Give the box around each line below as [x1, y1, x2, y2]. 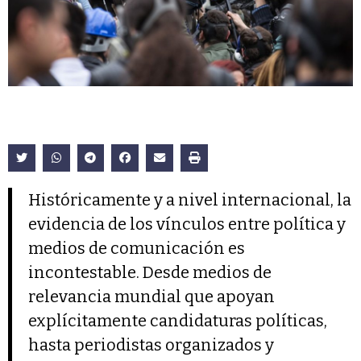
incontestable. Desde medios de [28, 263, 272, 283]
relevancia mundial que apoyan [28, 287, 275, 307]
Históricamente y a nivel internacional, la [28, 190, 351, 210]
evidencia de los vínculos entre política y [28, 214, 346, 234]
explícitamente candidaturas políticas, [28, 311, 327, 331]
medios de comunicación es [28, 239, 245, 259]
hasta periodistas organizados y [28, 335, 274, 355]
